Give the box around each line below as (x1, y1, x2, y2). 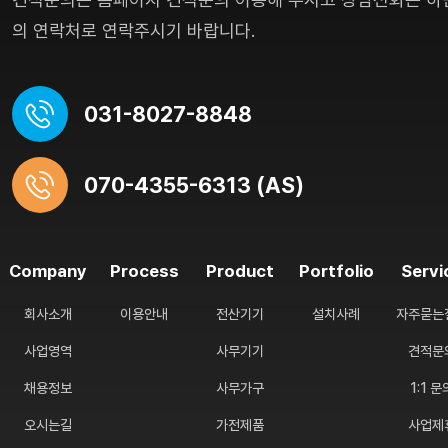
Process (109, 261, 179, 281)
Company (9, 261, 87, 281)
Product (206, 261, 274, 281)
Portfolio (298, 261, 374, 281)
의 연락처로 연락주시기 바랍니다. (12, 20, 255, 41)
